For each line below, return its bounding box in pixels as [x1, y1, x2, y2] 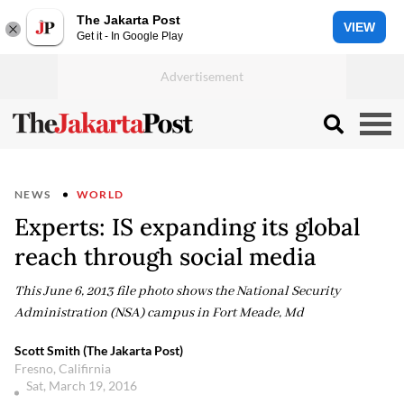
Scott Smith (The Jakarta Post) [14, 343, 183, 358]
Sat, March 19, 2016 [26, 378, 140, 393]
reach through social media [14, 242, 317, 271]
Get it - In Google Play [77, 29, 183, 42]
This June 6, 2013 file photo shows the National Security [14, 283, 341, 299]
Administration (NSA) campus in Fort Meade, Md [14, 305, 304, 321]
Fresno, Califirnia [14, 361, 111, 376]
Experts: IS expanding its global [14, 212, 360, 242]
